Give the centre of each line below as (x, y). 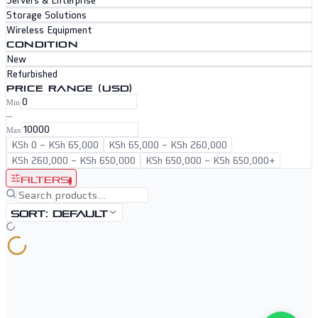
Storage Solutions (46, 16)
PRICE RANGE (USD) (70, 87)
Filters (45, 179)
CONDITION (42, 43)
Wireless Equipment (49, 31)
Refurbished (32, 75)
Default (80, 213)
